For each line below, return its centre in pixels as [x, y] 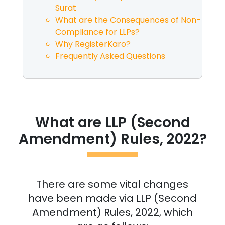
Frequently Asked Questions [110, 56]
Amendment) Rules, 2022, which [112, 212]
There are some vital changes [113, 184]
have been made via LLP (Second [112, 198]
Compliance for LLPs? [97, 32]
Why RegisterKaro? [93, 44]
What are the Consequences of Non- [128, 20]
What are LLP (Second [113, 122]
